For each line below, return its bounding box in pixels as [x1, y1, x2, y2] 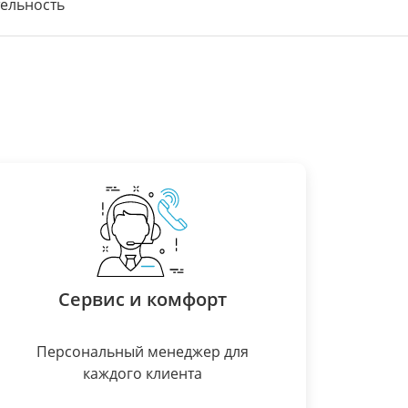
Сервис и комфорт [57, 287, 227, 311]
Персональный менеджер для [36, 342, 249, 362]
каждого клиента [82, 363, 202, 383]
